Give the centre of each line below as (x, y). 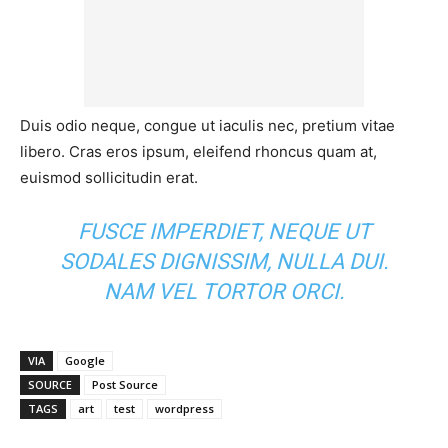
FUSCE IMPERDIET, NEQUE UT (224, 231)
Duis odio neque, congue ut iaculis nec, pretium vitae (207, 125)
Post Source (125, 384)
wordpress (184, 408)
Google (85, 360)
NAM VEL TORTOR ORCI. (224, 291)
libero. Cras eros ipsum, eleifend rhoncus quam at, (198, 151)
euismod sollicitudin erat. (109, 177)
